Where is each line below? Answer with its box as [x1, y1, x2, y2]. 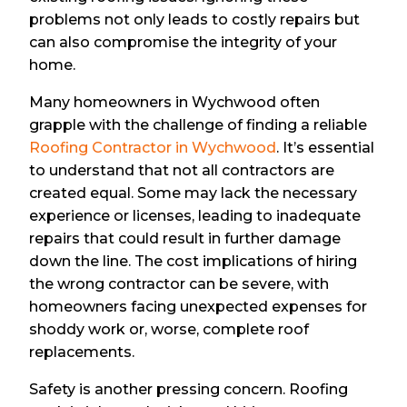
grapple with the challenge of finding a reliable [29, 115, 368, 134]
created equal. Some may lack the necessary [29, 184, 358, 202]
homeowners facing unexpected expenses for [29, 297, 368, 315]
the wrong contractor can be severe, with [29, 274, 330, 293]
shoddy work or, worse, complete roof [29, 320, 310, 338]
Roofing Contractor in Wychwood [29, 138, 277, 156]
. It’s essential [276, 138, 375, 156]
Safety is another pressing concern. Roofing [29, 380, 349, 398]
